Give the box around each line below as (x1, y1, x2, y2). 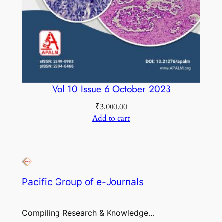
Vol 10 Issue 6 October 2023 (52, 82, 170, 96)
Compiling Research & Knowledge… (21, 208, 155, 218)
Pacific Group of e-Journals (21, 175, 144, 188)
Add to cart (92, 113, 130, 124)
